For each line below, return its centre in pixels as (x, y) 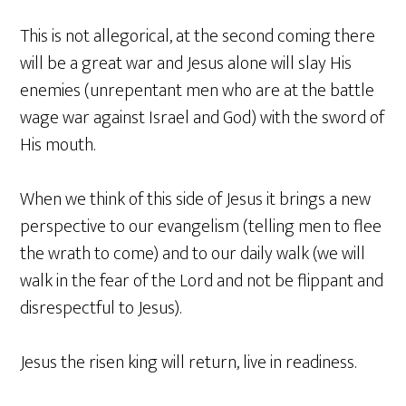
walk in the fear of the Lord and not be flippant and (202, 281)
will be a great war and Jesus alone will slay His (186, 64)
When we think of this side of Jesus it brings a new (196, 200)
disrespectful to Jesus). (101, 309)
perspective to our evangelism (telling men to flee (201, 227)
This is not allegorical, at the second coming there (198, 37)
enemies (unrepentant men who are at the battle (198, 91)
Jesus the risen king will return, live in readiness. (188, 363)
